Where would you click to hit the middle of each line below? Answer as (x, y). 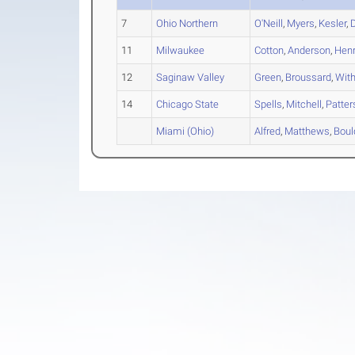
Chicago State (188, 104)
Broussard (309, 77)
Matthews (307, 131)
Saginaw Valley (191, 77)
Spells (269, 104)
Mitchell (304, 104)
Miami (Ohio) (185, 131)
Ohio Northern (187, 23)
